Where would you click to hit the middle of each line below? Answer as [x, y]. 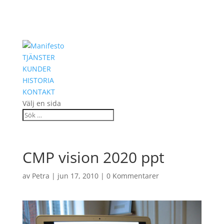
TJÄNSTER [38, 57]
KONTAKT [38, 92]
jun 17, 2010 [78, 176]
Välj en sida [41, 103]
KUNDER [36, 69]
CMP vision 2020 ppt [93, 157]
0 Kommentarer [132, 176]
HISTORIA [38, 80]
